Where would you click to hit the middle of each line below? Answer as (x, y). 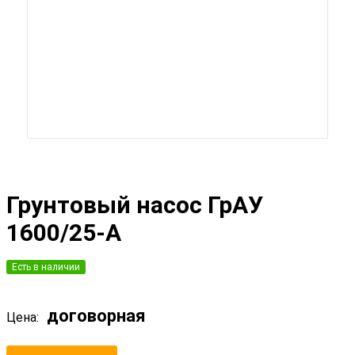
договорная (94, 316)
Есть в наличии (46, 267)
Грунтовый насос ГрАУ (135, 205)
